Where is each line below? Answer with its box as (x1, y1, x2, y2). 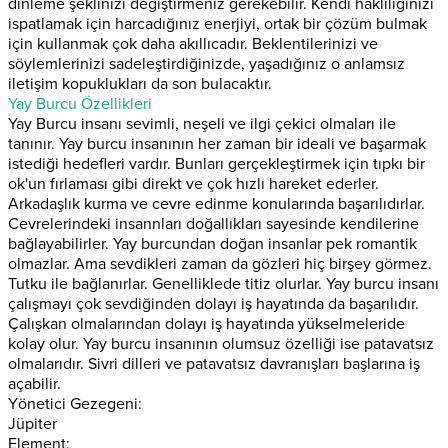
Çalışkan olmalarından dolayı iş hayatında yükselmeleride (8, 313, 405, 334)
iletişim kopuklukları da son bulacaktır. (8, 73, 272, 94)
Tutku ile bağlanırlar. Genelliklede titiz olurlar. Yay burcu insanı (8, 273, 439, 294)
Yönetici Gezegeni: (8, 393, 142, 414)
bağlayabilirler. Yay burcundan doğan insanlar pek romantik (8, 233, 417, 254)
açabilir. (8, 373, 61, 394)
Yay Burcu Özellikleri (8, 93, 152, 114)
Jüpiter (8, 413, 57, 434)
